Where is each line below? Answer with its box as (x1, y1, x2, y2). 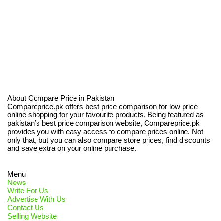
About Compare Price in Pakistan (7, 94, 114, 103)
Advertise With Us (7, 195, 66, 204)
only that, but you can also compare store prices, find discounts (7, 136, 210, 145)
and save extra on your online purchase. (7, 144, 136, 153)
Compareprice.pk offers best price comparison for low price (7, 102, 198, 111)
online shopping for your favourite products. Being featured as (7, 110, 204, 119)
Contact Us (7, 203, 44, 212)
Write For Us (7, 186, 48, 195)
